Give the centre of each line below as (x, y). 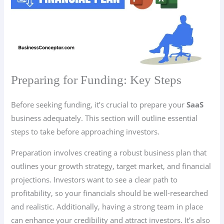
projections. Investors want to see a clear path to (94, 179)
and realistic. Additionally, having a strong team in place (107, 206)
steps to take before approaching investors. (85, 132)
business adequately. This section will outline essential (104, 118)
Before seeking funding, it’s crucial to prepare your (99, 105)
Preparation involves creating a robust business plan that (109, 152)
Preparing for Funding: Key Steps (96, 80)
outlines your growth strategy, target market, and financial (111, 166)
